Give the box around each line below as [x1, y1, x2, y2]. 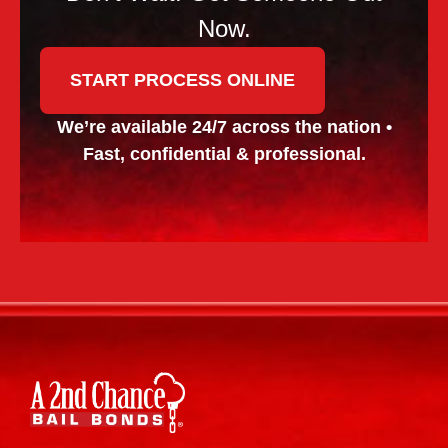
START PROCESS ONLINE [70, 69, 295, 90]
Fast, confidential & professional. [82, 143, 366, 164]
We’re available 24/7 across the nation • [56, 116, 392, 137]
